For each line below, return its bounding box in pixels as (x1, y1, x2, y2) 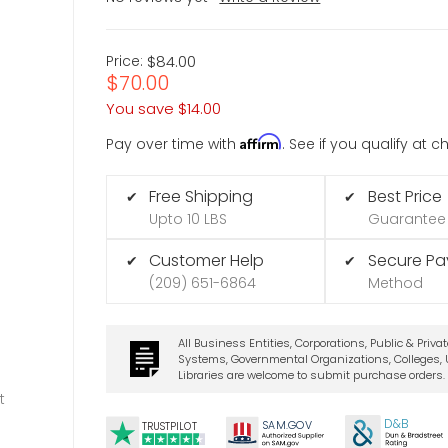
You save (106, 97, 175, 119)
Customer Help (149, 249, 265, 273)
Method (367, 273, 423, 294)
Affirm (240, 132, 283, 150)
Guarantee (367, 208, 446, 229)
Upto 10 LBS (149, 208, 228, 229)
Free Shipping (149, 184, 254, 208)
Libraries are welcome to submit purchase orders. (177, 366, 445, 383)
